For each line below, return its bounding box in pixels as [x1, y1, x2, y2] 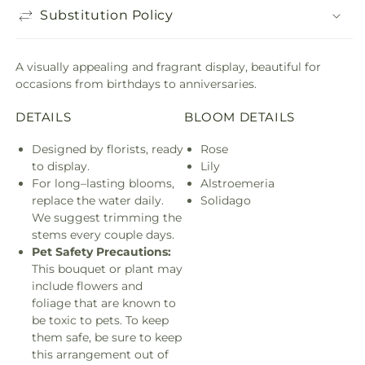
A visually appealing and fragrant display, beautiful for [15, 59, 321, 74]
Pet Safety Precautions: [32, 244, 171, 259]
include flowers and [32, 278, 143, 293]
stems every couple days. [32, 226, 174, 242]
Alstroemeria [200, 175, 275, 191]
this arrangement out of [32, 346, 169, 362]
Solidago [200, 192, 251, 208]
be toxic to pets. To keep [32, 312, 169, 328]
